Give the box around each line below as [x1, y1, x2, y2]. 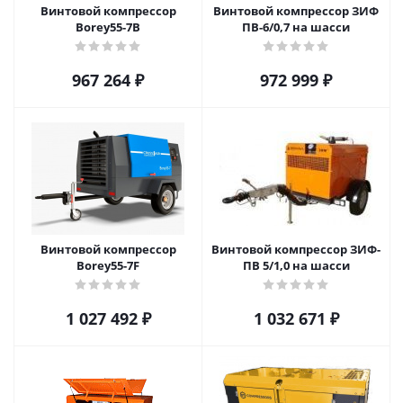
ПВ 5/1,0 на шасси [242, 257, 350, 273]
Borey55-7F [76, 257, 139, 273]
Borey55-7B [76, 19, 140, 35]
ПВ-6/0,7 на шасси [242, 19, 350, 35]
